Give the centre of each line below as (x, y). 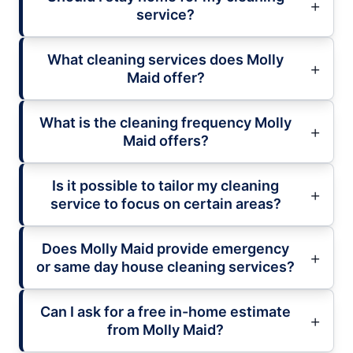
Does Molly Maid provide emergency (165, 248)
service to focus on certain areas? (165, 203)
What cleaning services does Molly (165, 59)
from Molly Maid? (165, 329)
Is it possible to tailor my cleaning (165, 185)
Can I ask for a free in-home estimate (165, 311)
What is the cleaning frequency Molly (165, 122)
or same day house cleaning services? (165, 266)
